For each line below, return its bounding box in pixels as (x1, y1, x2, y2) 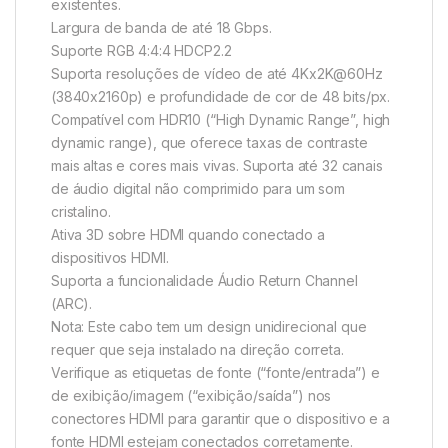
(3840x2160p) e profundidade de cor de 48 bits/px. (51, 87, 391, 105)
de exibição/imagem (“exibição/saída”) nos (51, 386, 332, 404)
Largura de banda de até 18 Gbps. (51, 18, 272, 36)
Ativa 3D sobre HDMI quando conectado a (51, 225, 325, 243)
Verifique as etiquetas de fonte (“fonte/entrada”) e (51, 363, 380, 381)
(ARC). (51, 294, 93, 312)
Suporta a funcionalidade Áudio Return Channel (51, 271, 358, 289)
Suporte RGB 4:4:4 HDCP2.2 (51, 41, 232, 59)
